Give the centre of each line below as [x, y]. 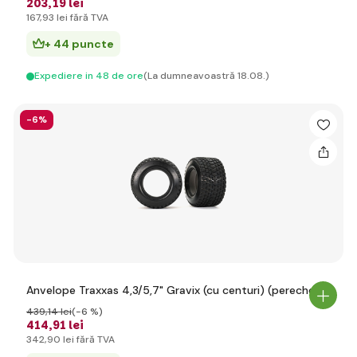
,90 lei [59, 339]
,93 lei [54, 18]
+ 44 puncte [79, 44]
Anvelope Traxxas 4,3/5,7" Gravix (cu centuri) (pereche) [173, 290]
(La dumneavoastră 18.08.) [206, 76]
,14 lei [59, 312]
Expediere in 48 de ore [89, 76]
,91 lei [66, 325]
